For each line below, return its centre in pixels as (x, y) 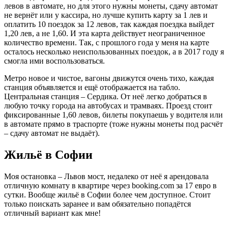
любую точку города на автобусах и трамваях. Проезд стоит (108, 106)
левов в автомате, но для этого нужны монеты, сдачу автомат (111, 6)
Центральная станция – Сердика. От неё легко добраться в (106, 97)
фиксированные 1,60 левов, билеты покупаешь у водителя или (113, 115)
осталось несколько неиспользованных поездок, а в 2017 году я (114, 52)
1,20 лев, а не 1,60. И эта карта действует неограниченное (105, 34)
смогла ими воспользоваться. (54, 61)
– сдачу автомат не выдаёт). (52, 133)
